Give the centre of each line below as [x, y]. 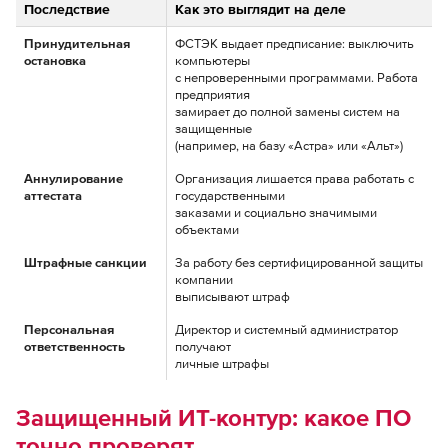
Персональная [69, 330]
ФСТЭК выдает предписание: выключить [294, 44]
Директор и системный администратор [286, 330]
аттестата [53, 196]
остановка [55, 61]
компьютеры [212, 61]
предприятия [212, 95]
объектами [207, 230]
